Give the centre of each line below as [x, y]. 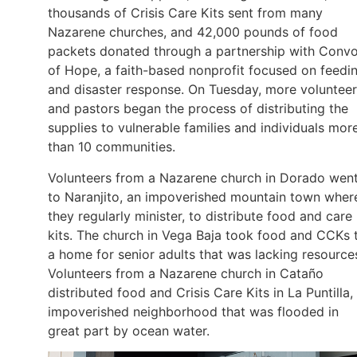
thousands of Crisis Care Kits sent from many [185, 13]
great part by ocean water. [129, 330]
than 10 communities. [112, 147]
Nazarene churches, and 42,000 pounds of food [193, 32]
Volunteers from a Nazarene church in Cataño [186, 273]
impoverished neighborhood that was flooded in [193, 311]
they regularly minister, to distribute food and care [200, 216]
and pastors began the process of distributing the [198, 109]
